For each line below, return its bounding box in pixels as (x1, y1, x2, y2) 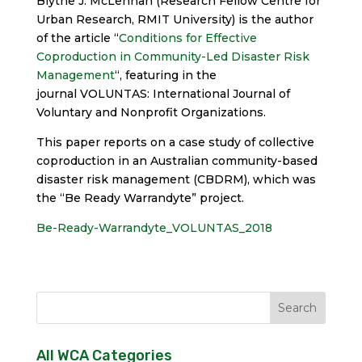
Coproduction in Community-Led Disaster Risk (36, 48, 309, 64)
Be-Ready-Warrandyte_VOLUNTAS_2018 (36, 220, 272, 235)
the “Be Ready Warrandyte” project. (36, 190, 244, 205)
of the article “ (36, 30, 119, 45)
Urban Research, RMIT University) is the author (36, 11, 314, 27)
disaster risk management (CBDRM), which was (36, 171, 316, 187)
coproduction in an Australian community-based (36, 153, 318, 168)
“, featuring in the (114, 67, 217, 82)
